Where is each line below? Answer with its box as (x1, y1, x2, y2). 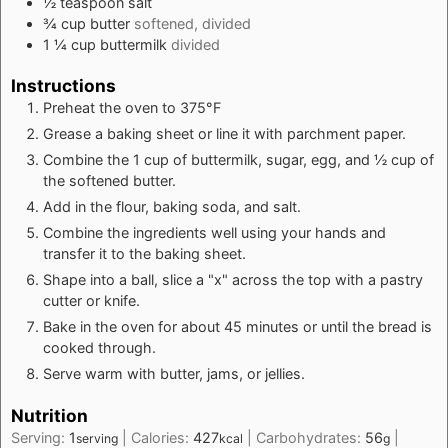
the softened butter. (43, 172, 176, 190)
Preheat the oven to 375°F (43, 99, 221, 117)
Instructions (11, 75, 116, 97)
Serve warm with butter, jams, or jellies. (43, 365, 305, 383)
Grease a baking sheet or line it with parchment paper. (43, 125, 406, 143)
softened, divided (134, 14, 251, 32)
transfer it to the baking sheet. (43, 245, 246, 263)
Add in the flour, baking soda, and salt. (43, 198, 301, 216)
